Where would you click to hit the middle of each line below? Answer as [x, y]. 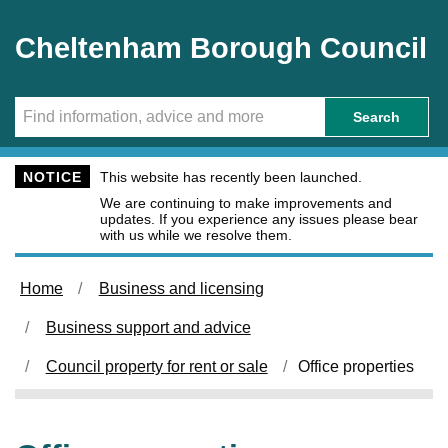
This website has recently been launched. [231, 177]
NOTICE [52, 177]
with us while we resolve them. [196, 235]
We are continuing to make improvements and [246, 203]
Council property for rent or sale [156, 366]
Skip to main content [79, 18]
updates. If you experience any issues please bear [259, 219]
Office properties [356, 366]
